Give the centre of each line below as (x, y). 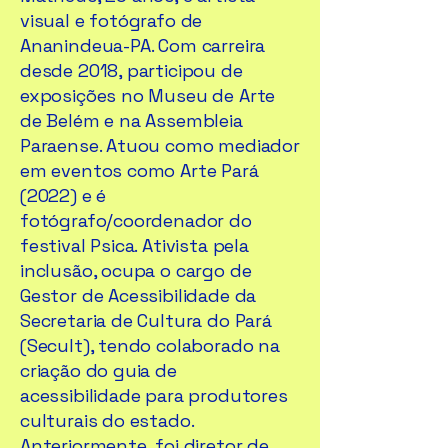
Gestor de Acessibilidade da (138, 295)
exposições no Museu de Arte (148, 95)
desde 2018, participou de (131, 70)
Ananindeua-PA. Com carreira (143, 45)
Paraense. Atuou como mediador (160, 145)
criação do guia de (98, 370)
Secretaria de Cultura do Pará (146, 320)
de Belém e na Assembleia (131, 120)
